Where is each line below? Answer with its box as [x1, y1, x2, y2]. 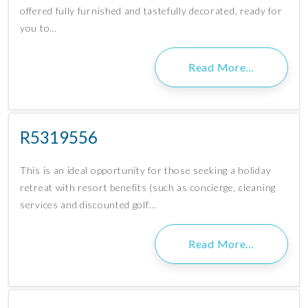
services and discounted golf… [20, 199, 157, 211]
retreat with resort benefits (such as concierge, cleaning [20, 181, 276, 194]
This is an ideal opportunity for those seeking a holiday [20, 164, 272, 177]
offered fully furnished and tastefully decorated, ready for [20, 5, 283, 17]
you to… [20, 22, 57, 34]
